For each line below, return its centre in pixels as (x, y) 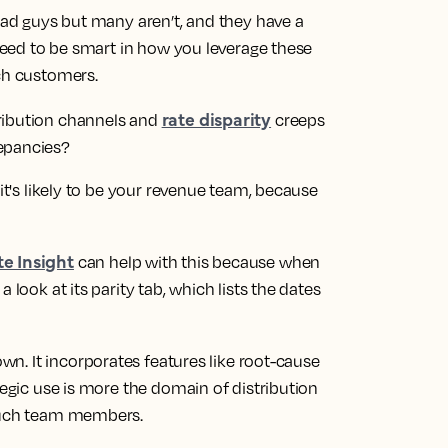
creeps (298, 120)
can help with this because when (197, 262)
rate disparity (216, 118)
